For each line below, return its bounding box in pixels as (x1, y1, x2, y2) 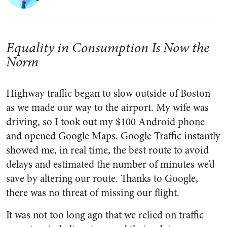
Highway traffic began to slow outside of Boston (6, 86, 210, 101)
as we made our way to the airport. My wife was (6, 100, 209, 115)
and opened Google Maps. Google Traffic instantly (6, 129, 220, 143)
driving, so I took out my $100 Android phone (6, 115, 205, 129)
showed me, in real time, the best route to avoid (6, 143, 209, 158)
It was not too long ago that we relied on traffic (6, 208, 204, 222)
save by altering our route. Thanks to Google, (6, 171, 198, 186)
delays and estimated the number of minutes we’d (6, 157, 215, 172)
